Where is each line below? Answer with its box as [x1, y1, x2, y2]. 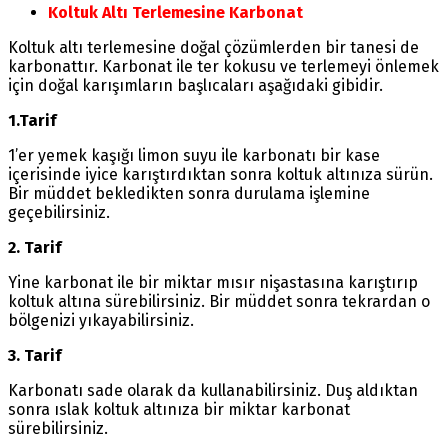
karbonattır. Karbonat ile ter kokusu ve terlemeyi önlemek [8, 56, 439, 76]
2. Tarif [8, 237, 61, 257]
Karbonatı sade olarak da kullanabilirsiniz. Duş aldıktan [8, 380, 418, 400]
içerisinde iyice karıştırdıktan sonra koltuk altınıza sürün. [8, 164, 433, 184]
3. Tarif [8, 345, 61, 365]
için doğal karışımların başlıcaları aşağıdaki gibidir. [8, 75, 383, 95]
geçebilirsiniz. [8, 202, 110, 222]
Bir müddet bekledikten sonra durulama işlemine [8, 183, 370, 203]
